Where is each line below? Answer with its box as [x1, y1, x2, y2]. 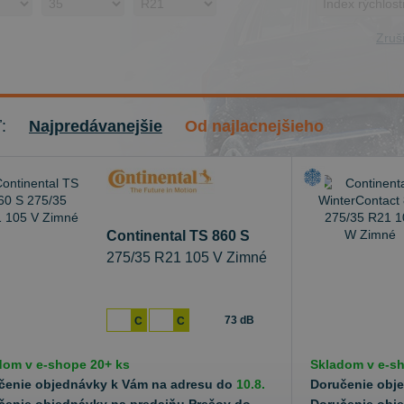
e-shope [36, 357, 87, 372]
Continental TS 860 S [106, 228, 250, 243]
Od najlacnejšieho [185, 117, 324, 135]
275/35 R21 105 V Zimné [106, 250, 267, 265]
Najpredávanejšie [29, 117, 162, 135]
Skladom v [310, 357, 378, 372]
